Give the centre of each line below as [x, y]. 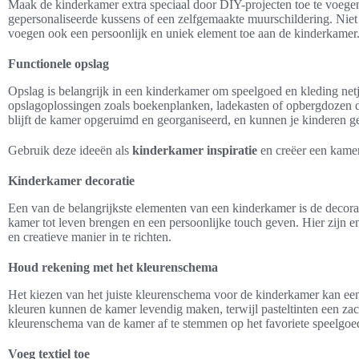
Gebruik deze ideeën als [70, 150]
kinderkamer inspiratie [195, 150]
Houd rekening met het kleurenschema [113, 267]
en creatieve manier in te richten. [90, 236]
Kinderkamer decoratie [71, 180]
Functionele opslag [58, 63]
